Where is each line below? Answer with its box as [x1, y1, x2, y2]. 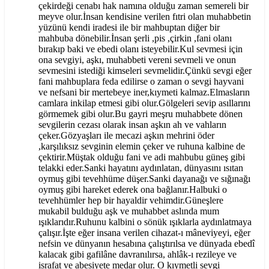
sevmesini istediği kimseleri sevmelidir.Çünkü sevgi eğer [38, 65, 252, 76]
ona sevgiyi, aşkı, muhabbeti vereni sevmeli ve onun [38, 55, 236, 65]
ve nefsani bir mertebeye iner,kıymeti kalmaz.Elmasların [38, 87, 250, 98]
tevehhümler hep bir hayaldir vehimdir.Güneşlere [38, 195, 223, 206]
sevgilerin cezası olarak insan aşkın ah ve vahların [38, 119, 226, 130]
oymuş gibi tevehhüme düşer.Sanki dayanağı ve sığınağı [38, 174, 250, 184]
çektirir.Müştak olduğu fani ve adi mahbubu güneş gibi [38, 152, 245, 163]
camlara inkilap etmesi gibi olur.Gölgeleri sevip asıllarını [38, 98, 250, 109]
